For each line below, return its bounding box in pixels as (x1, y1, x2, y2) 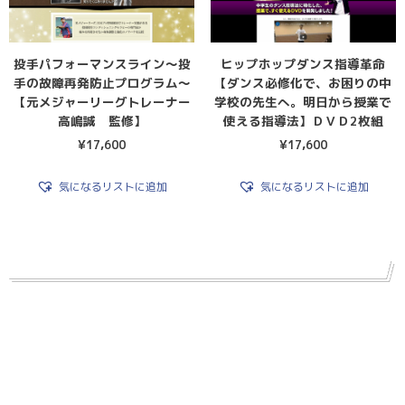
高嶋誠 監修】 (57, 112, 146, 130)
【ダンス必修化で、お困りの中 (214, 74, 392, 92)
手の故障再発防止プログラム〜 (13, 74, 191, 92)
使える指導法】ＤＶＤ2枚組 (222, 112, 383, 130)
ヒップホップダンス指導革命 (221, 55, 386, 73)
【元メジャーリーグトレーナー (13, 93, 191, 111)
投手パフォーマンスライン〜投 (13, 55, 191, 73)
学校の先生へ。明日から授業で (214, 93, 392, 111)
